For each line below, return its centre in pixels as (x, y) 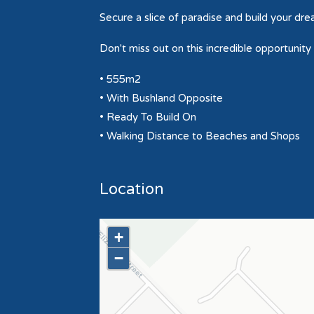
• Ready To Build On (148, 117)
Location (132, 189)
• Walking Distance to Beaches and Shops (200, 136)
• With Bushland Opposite (161, 98)
